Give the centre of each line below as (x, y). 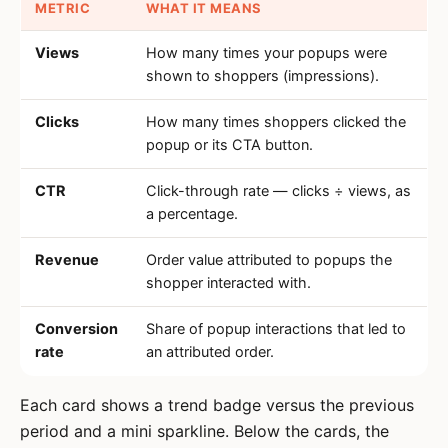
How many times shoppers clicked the (276, 122)
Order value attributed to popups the (269, 260)
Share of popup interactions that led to (276, 329)
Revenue (67, 260)
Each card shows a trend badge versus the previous (217, 405)
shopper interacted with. (228, 283)
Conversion (76, 329)
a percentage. (192, 214)
